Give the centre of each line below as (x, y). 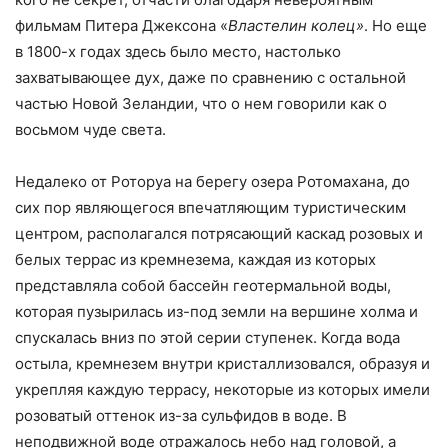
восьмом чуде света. (90, 129)
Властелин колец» (296, 25)
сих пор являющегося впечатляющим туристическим (210, 207)
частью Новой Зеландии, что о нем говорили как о (201, 103)
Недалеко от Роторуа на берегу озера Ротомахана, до (212, 181)
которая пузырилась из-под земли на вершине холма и (216, 311)
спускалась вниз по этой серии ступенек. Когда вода (207, 337)
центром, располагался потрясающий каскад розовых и (219, 233)
